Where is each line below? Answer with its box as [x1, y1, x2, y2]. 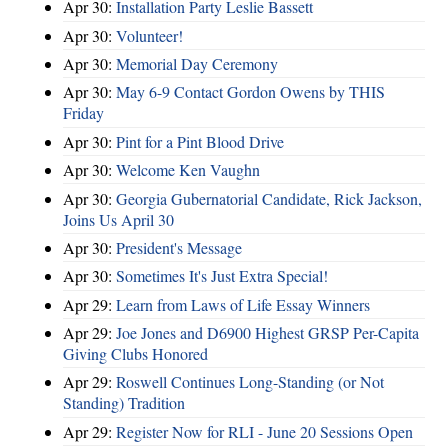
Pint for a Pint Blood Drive [116, 130, 284, 152]
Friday [63, 102, 104, 124]
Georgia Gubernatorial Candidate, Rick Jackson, [116, 187, 422, 209]
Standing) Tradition [63, 392, 185, 414]
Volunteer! [116, 24, 183, 46]
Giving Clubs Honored [63, 343, 208, 365]
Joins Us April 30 [63, 208, 174, 230]
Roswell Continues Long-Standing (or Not [116, 371, 384, 393]
